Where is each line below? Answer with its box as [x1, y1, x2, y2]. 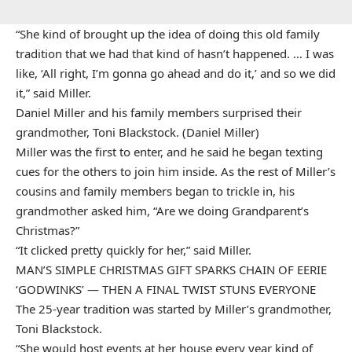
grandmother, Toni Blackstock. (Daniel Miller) [16, 123, 259, 140]
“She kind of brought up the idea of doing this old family [16, 25, 320, 42]
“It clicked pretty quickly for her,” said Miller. [16, 241, 255, 258]
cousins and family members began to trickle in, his [16, 182, 295, 199]
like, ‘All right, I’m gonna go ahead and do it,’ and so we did [16, 64, 335, 81]
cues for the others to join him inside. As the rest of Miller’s [16, 163, 335, 179]
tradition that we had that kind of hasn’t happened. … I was [16, 45, 334, 61]
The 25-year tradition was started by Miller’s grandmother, [16, 300, 332, 317]
